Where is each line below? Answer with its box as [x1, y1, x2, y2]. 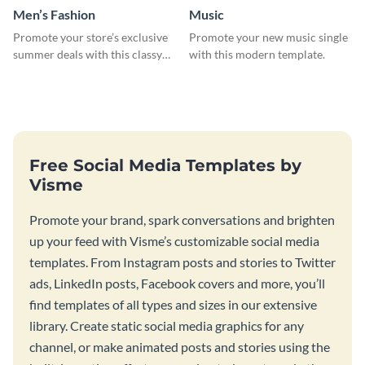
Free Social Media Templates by [29, 155, 301, 175]
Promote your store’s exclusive [13, 29, 168, 44]
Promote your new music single [189, 29, 348, 44]
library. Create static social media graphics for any [29, 317, 304, 333]
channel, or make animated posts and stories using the [29, 338, 330, 354]
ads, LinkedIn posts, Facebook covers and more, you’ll [29, 275, 325, 291]
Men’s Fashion [13, 6, 95, 22]
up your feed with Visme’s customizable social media [29, 232, 319, 248]
